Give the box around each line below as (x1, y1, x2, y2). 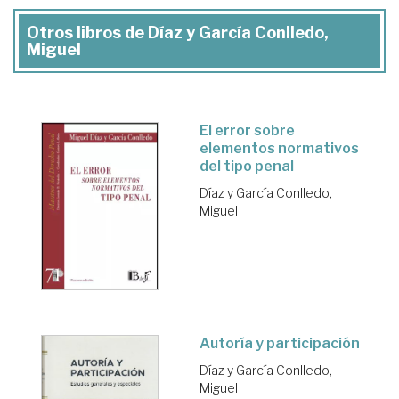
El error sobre (199, 122, 295, 140)
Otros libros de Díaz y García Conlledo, (27, 23, 329, 43)
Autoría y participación (199, 335, 360, 353)
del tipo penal (199, 158, 294, 175)
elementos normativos (199, 140, 359, 158)
